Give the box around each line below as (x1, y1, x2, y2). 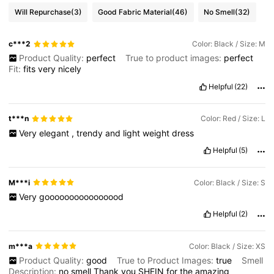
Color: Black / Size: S (193, 177, 265, 187)
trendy (76, 127, 105, 138)
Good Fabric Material (98, 7, 172, 17)
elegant (39, 127, 72, 138)
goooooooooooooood (39, 191, 124, 202)
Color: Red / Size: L (200, 114, 265, 124)
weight (142, 127, 172, 138)
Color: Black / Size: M (191, 39, 265, 49)
